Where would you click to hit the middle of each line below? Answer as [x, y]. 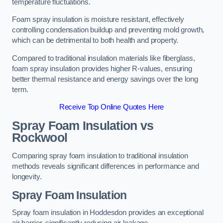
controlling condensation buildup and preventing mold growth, [108, 30]
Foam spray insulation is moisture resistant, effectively [98, 20]
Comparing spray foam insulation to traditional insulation [100, 156]
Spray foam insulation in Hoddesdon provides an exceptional [108, 213]
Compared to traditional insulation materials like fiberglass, [104, 58]
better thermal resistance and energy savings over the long [105, 79]
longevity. [27, 177]
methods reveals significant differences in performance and [106, 167]
